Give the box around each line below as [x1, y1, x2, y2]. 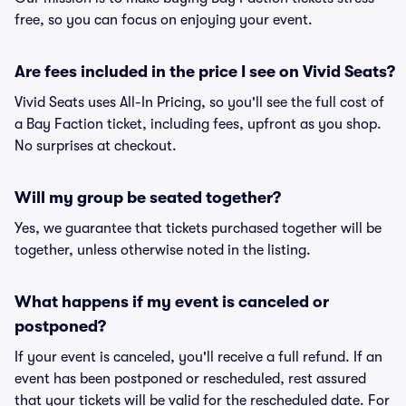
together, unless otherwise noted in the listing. [14, 242, 311, 258]
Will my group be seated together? [14, 188, 281, 207]
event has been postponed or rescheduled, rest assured [14, 371, 366, 387]
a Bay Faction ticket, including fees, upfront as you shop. [14, 116, 382, 132]
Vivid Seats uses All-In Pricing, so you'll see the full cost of [14, 94, 384, 111]
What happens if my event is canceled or [14, 293, 329, 311]
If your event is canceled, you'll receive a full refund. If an [14, 349, 382, 365]
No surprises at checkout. [14, 138, 177, 154]
